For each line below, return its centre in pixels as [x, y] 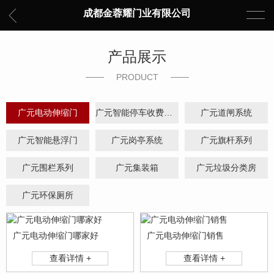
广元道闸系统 [226, 113]
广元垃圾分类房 [226, 168]
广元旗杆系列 [226, 140]
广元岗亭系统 [137, 140]
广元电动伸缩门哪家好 [56, 235]
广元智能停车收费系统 [168, 113]
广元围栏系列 [47, 168]
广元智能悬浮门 [47, 140]
